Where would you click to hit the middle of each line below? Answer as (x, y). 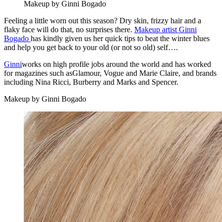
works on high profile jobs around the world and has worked (116, 64)
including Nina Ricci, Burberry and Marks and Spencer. (91, 82)
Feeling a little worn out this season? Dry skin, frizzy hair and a (103, 20)
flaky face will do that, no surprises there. (69, 29)
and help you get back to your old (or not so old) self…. (91, 47)
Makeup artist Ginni (166, 29)
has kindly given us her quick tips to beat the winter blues (120, 38)
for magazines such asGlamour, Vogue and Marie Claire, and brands (110, 73)
